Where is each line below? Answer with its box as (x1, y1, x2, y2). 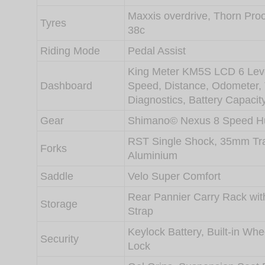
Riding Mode (40, 45, 100, 57)
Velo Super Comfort (128, 170, 221, 183)
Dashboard (40, 80, 92, 92)
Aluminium (128, 150, 177, 162)
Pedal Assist (128, 45, 186, 57)
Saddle (40, 170, 73, 183)
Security (40, 233, 79, 245)
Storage (40, 198, 77, 211)
